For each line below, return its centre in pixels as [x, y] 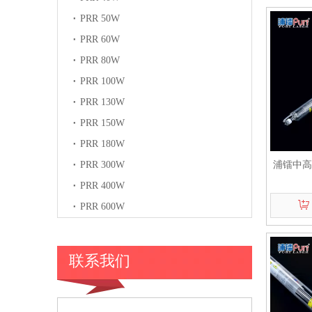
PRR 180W [102, 144]
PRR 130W [102, 102]
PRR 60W [100, 39]
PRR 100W [102, 81]
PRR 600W [102, 206]
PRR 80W [100, 60]
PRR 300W [102, 165]
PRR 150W [102, 123]
